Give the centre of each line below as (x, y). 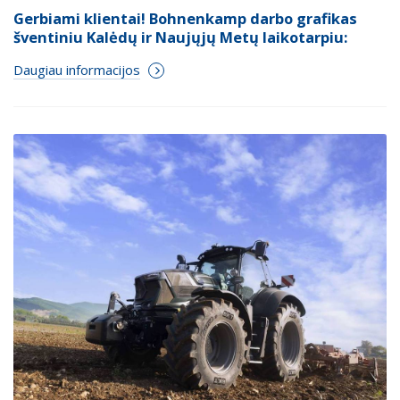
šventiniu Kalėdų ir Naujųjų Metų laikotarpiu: (180, 37)
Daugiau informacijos (77, 70)
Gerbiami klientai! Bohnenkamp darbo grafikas (185, 19)
